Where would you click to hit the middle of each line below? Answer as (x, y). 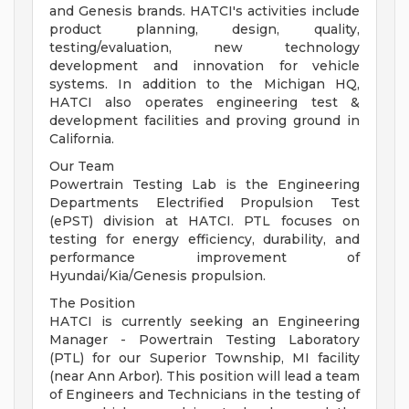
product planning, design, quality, (204, 30)
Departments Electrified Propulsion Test (204, 203)
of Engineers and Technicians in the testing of (204, 395)
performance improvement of (204, 258)
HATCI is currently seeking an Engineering (204, 322)
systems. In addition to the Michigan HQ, (204, 84)
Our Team (82, 167)
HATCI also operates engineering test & (204, 103)
